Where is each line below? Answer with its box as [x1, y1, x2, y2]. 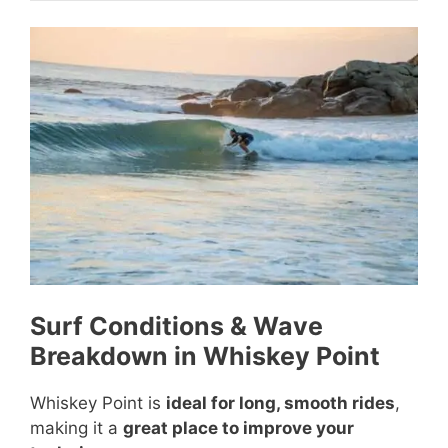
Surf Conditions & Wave [30, 310, 323, 341]
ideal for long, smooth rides [166, 392, 395, 413]
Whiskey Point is [30, 392, 166, 413]
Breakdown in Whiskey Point [30, 340, 380, 371]
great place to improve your [123, 417, 354, 438]
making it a [30, 417, 123, 438]
